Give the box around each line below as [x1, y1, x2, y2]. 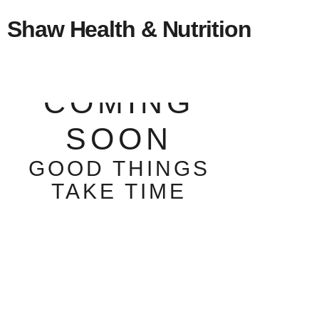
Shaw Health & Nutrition [7, 16, 251, 42]
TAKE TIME [51, 179, 187, 203]
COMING [43, 85, 195, 120]
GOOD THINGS [28, 157, 210, 180]
